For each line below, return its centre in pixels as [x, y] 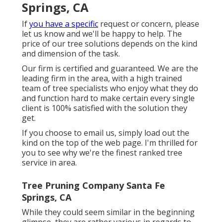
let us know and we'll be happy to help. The [102, 34]
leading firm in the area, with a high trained [102, 79]
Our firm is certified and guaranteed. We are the [110, 69]
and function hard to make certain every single [108, 98]
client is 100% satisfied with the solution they [105, 108]
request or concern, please [149, 24]
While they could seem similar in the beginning [108, 212]
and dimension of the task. [71, 54]
